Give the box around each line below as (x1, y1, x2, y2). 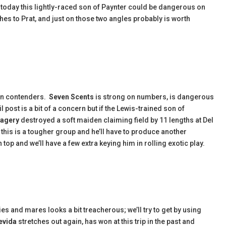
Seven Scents (49, 93, 94, 101)
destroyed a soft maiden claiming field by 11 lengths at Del (19, 116, 213, 124)
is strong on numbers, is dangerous (94, 93, 214, 101)
